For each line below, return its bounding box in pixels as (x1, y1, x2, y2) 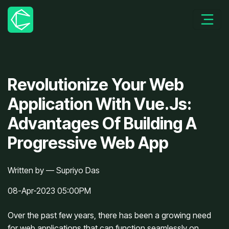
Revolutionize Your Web (8, 74, 184, 95)
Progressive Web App (8, 132, 169, 153)
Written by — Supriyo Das (8, 165, 100, 175)
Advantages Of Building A (8, 113, 197, 133)
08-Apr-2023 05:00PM (8, 185, 91, 196)
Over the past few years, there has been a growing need (8, 210, 211, 220)
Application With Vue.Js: (8, 94, 192, 114)
